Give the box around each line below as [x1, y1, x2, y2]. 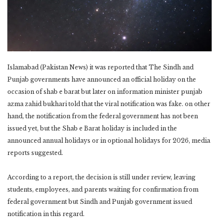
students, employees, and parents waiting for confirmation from [7, 185, 198, 193]
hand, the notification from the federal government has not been [7, 112, 198, 120]
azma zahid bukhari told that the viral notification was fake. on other [7, 100, 210, 108]
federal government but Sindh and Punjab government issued [7, 197, 192, 205]
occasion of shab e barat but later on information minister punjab [7, 88, 202, 95]
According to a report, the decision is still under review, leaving [7, 173, 196, 181]
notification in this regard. [7, 210, 85, 218]
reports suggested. [7, 149, 63, 156]
